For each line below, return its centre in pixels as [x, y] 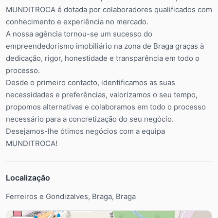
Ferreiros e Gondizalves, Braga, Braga [71, 196]
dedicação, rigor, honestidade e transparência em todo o [103, 58]
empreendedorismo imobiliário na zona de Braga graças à [105, 46]
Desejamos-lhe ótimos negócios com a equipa [85, 131]
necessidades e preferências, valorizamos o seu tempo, [102, 94]
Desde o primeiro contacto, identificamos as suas [91, 82]
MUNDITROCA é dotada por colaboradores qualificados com [109, 9]
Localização [28, 177]
